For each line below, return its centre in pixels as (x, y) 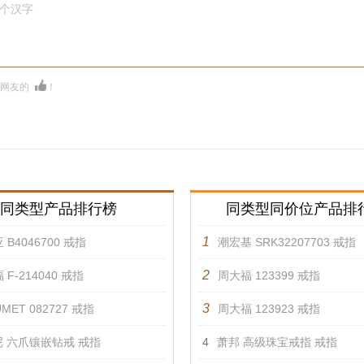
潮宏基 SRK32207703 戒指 (287, 242)
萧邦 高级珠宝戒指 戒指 (277, 342)
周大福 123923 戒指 (269, 309)
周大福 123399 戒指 (269, 275)
